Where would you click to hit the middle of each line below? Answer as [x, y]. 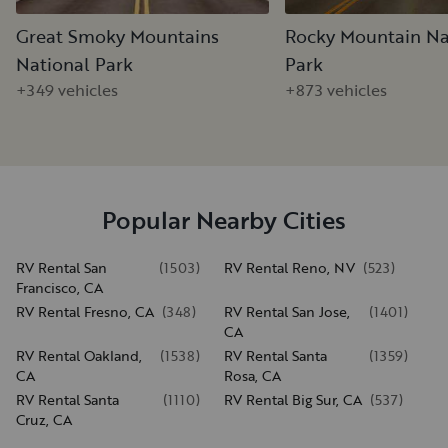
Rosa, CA [252, 375]
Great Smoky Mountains [117, 35]
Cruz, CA [44, 419]
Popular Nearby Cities [224, 219]
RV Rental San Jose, [287, 311]
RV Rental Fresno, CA [85, 311]
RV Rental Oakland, [79, 355]
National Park [74, 63]
